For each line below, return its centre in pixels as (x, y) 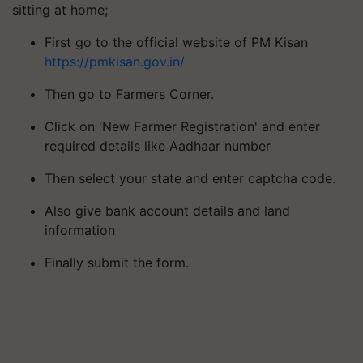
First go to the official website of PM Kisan (176, 42)
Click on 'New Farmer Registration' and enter (182, 126)
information (80, 230)
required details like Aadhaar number (158, 145)
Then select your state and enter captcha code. (190, 178)
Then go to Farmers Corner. (129, 94)
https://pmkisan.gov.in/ (115, 61)
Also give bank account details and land (167, 210)
